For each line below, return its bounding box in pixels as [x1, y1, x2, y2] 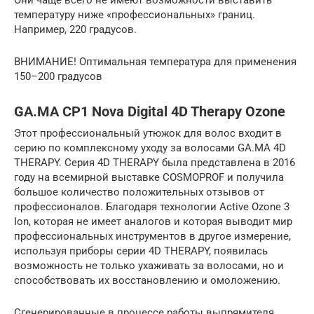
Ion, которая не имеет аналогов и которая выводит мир [14, 214, 292, 228]
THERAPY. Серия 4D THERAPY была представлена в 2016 [14, 156, 295, 169]
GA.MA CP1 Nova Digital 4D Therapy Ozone [14, 104, 285, 121]
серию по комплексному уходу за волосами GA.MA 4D [14, 141, 286, 154]
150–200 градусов [14, 69, 102, 83]
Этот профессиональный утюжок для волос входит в [14, 126, 282, 139]
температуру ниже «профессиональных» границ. [14, 8, 255, 21]
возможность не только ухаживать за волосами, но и [14, 259, 284, 272]
